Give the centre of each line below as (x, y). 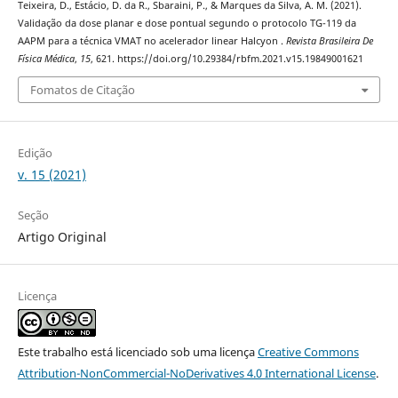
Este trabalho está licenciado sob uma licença (137, 352)
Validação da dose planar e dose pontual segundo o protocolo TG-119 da (187, 23)
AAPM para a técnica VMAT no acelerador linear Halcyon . (151, 40)
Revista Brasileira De (329, 40)
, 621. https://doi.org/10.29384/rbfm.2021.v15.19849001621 (227, 58)
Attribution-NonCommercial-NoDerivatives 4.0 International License (196, 374)
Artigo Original (62, 237)
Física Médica (46, 58)
